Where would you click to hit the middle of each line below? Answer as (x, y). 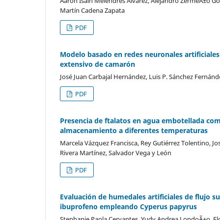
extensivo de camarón (97, 64)
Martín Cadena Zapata (92, 11)
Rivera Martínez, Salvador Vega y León (116, 152)
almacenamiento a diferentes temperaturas (134, 130)
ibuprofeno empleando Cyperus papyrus (128, 206)
